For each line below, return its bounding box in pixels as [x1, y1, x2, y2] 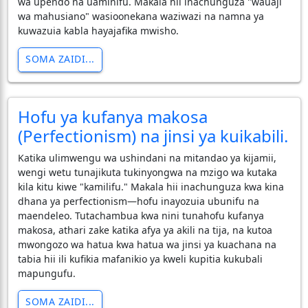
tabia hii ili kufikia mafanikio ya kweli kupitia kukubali [17, 252, 263, 265]
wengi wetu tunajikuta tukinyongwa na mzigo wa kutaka [17, 165, 277, 179]
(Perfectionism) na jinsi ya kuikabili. [17, 124, 288, 147]
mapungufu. [17, 266, 76, 280]
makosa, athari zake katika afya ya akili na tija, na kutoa [17, 223, 272, 236]
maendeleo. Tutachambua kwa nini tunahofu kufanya [17, 208, 264, 222]
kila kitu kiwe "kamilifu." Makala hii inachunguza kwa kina [17, 179, 284, 193]
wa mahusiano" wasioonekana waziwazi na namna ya [17, 9, 264, 23]
